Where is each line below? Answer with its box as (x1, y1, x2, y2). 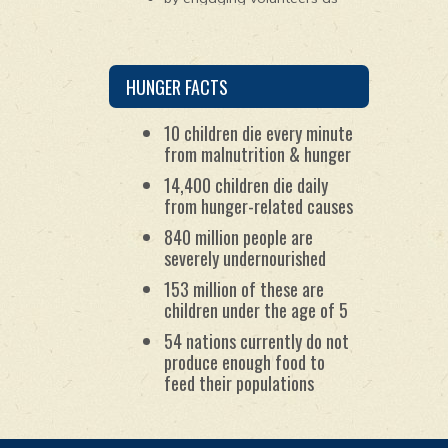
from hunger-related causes (164, 193, 353, 219)
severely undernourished (164, 245, 326, 271)
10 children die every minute (164, 120, 353, 146)
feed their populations (164, 370, 314, 396)
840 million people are (164, 224, 313, 250)
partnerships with (164, 73, 280, 91)
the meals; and (164, 37, 262, 55)
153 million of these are (164, 276, 324, 302)
